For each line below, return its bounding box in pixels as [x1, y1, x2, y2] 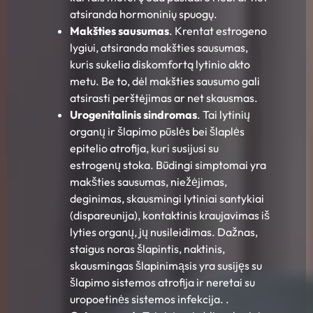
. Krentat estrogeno [169, 24, 267, 38]
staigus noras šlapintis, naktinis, [70, 242, 225, 256]
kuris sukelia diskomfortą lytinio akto [70, 57, 250, 72]
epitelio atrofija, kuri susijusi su [70, 141, 219, 156]
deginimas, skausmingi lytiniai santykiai [70, 191, 264, 206]
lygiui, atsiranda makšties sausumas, [70, 41, 248, 55]
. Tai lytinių [197, 108, 250, 122]
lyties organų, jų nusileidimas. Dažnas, [70, 225, 258, 240]
